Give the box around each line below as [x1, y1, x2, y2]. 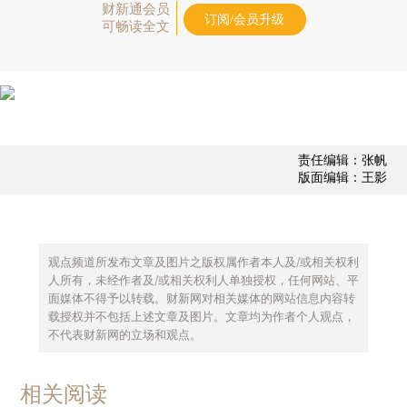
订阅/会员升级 [204, 12, 284, 26]
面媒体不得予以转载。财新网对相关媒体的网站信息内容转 [47, 290, 355, 305]
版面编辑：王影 [297, 169, 387, 185]
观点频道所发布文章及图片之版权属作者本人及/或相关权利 [47, 253, 359, 269]
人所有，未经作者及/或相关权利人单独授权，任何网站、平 [47, 272, 359, 287]
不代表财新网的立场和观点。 [47, 326, 202, 342]
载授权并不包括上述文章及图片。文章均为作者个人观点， [47, 308, 355, 323]
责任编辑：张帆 [297, 152, 387, 168]
